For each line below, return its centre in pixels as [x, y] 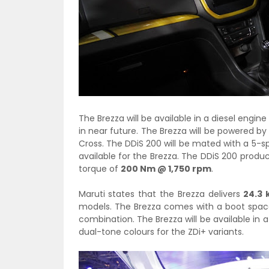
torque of [99, 169]
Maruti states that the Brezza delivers [159, 194]
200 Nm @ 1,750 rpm [166, 169]
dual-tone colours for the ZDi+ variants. [162, 232]
